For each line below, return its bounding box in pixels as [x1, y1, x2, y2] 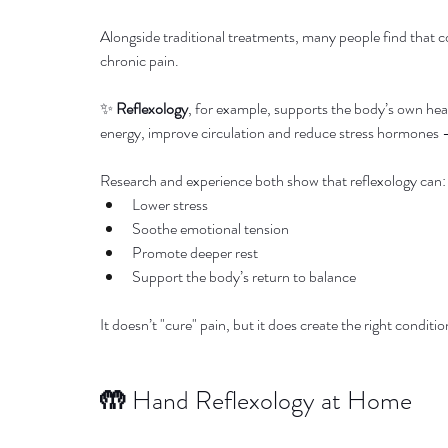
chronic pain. [100, 49, 179, 72]
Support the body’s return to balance [132, 265, 356, 288]
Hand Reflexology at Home [132, 382, 412, 419]
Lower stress [132, 193, 208, 216]
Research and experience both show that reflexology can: [100, 169, 446, 192]
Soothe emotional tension [132, 217, 289, 240]
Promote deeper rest [132, 241, 258, 264]
